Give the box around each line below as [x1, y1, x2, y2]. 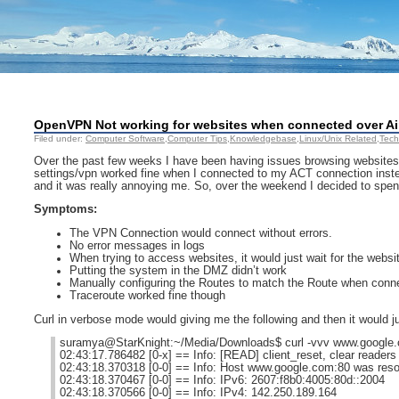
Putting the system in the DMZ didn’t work [69, 264, 287, 277]
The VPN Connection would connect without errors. [69, 226, 332, 240]
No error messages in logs [69, 239, 205, 252]
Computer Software [85, 134, 165, 143]
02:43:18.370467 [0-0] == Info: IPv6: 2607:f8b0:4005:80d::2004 [60, 374, 385, 387]
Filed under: [34, 134, 85, 143]
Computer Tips [167, 134, 227, 143]
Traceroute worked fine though [69, 289, 225, 302]
